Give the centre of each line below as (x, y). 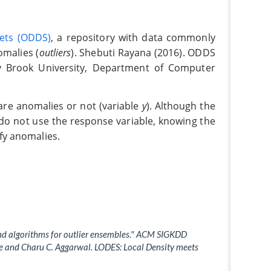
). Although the (181, 106)
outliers (55, 53)
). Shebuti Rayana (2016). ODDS (143, 53)
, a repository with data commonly (133, 38)
